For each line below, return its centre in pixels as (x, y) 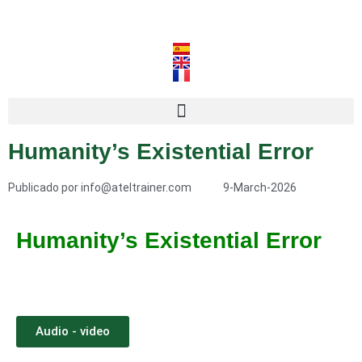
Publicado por (43, 188)
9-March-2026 (259, 188)
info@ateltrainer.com (135, 188)
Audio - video (73, 332)
